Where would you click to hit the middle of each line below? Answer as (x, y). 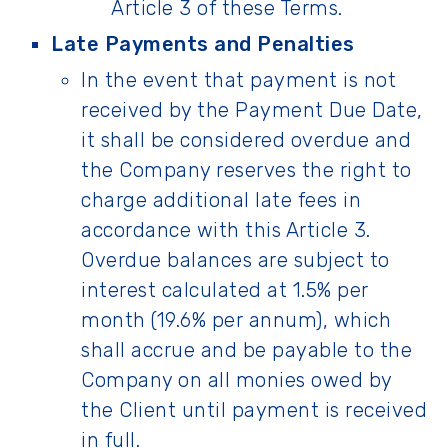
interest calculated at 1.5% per (225, 290)
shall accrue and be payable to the (246, 350)
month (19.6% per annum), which (236, 320)
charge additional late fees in (221, 200)
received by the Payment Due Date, (252, 110)
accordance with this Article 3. (226, 230)
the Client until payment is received (254, 410)
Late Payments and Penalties (203, 44)
